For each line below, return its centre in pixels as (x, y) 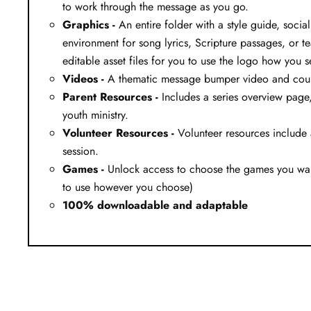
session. (81, 151)
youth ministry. (95, 115)
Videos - (83, 78)
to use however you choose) (128, 187)
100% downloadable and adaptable (155, 205)
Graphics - (89, 24)
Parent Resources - (110, 96)
